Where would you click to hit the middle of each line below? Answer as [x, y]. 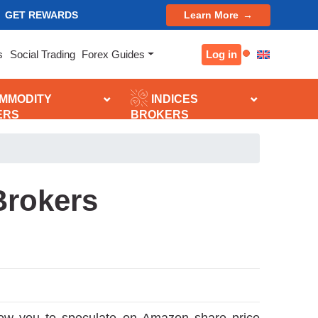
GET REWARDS [42, 15]
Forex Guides [114, 54]
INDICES [174, 99]
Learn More [211, 15]
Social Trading [42, 54]
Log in [221, 54]
